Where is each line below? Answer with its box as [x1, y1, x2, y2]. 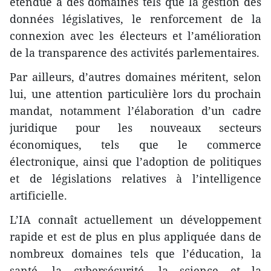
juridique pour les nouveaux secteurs [10, 120, 261, 135]
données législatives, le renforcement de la [10, 11, 261, 26]
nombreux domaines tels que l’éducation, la [10, 246, 261, 261]
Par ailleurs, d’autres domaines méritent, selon [10, 69, 261, 84]
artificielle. [10, 188, 67, 203]
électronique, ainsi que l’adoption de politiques [10, 154, 261, 169]
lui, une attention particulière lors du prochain [10, 86, 261, 101]
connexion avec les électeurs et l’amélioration [10, 28, 261, 43]
